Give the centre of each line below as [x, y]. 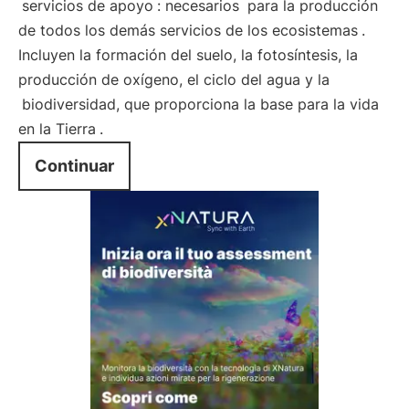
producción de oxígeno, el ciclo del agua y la [174, 79]
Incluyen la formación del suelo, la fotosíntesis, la [188, 55]
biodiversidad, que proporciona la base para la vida [200, 104]
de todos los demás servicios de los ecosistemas [188, 30]
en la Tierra [57, 129]
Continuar [74, 166]
